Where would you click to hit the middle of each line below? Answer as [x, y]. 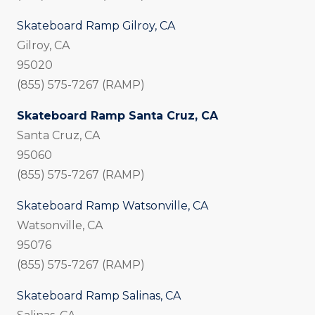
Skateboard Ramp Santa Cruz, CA [117, 116]
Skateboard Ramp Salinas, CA [99, 296]
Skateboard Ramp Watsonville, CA [112, 206]
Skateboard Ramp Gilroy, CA [96, 26]
